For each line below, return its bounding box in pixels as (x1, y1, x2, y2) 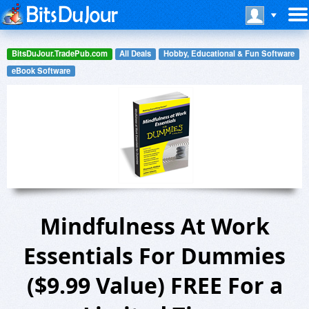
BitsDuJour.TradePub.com (11, 48, 108, 59)
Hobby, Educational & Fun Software (163, 48, 295, 59)
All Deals (119, 48, 152, 59)
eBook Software (11, 64, 70, 76)
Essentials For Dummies (23, 241, 286, 271)
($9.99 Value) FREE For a (26, 270, 283, 301)
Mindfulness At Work (39, 211, 270, 241)
